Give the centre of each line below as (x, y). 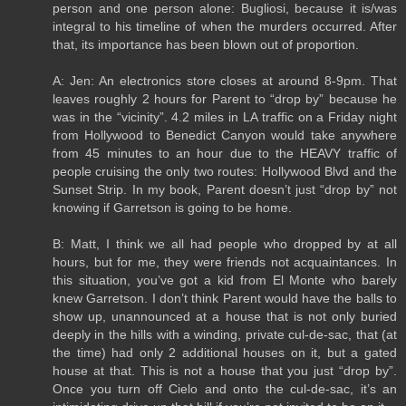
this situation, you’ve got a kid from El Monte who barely (225, 280)
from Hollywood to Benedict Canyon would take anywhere (225, 135)
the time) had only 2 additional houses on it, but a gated (225, 352)
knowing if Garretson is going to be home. (172, 207)
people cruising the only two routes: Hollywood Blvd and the (225, 171)
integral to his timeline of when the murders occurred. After (225, 26)
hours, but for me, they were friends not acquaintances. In (225, 261)
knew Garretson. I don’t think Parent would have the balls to (225, 298)
